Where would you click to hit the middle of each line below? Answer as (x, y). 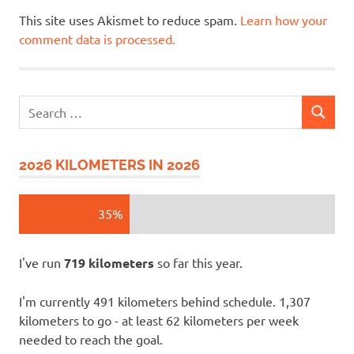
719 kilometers (109, 263)
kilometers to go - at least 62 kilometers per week (159, 320)
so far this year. (198, 263)
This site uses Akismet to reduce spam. (130, 19)
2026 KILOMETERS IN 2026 (109, 165)
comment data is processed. (97, 38)
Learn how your (284, 19)
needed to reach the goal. (91, 339)
